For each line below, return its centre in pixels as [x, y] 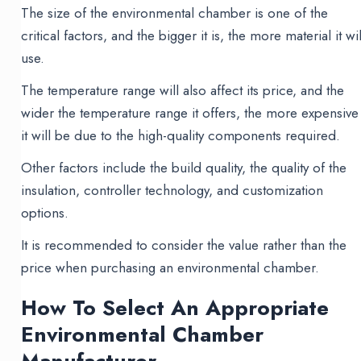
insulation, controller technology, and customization [172, 191]
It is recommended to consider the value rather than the [184, 245]
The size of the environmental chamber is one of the [175, 13]
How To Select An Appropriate [175, 308]
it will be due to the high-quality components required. [181, 136]
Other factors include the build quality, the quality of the [184, 168]
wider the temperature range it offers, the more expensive [190, 113]
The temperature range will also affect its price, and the [183, 91]
